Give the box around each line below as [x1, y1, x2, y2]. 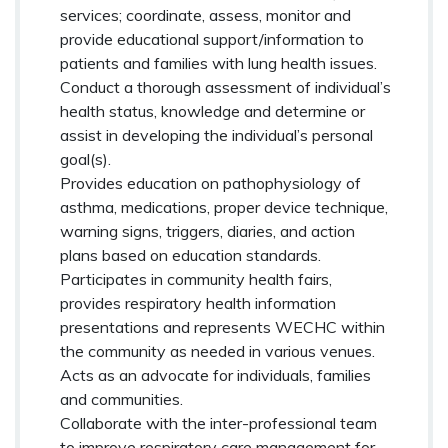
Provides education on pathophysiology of [60, 172, 361, 193]
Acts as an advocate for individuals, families [60, 364, 371, 385]
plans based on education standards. [60, 244, 321, 265]
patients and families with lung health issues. [60, 52, 377, 73]
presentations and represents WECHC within [60, 316, 385, 337]
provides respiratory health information [60, 292, 336, 313]
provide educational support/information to [60, 28, 364, 49]
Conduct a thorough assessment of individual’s [60, 76, 391, 97]
